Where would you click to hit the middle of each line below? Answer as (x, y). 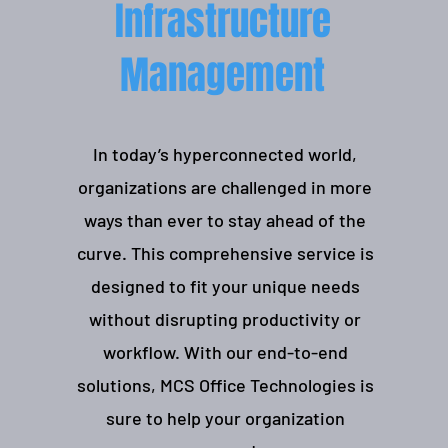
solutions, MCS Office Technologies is (225, 385)
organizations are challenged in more (225, 187)
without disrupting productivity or (225, 319)
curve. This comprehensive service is (225, 253)
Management (223, 75)
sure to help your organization (225, 418)
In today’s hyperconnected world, (225, 154)
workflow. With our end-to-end (225, 352)
